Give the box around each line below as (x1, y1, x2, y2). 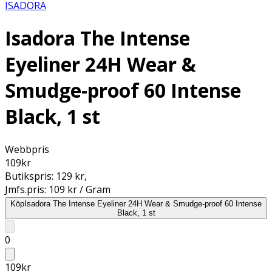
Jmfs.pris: (5, 182, 49, 196)
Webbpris (5, 142, 49, 156)
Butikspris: (5, 169, 56, 183)
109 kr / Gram (49, 182, 110, 196)
